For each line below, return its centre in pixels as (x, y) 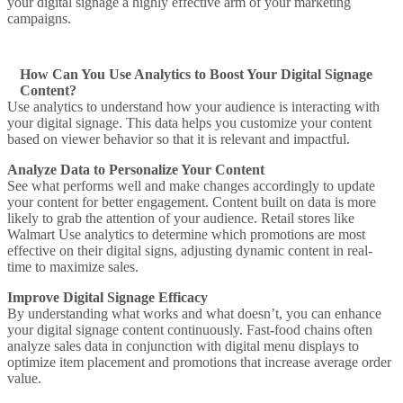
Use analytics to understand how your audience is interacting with (193, 106)
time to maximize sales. (73, 266)
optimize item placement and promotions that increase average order (199, 362)
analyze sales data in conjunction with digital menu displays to (183, 345)
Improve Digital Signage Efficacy (107, 297)
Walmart (31, 234)
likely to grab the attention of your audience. (134, 218)
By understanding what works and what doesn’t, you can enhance (194, 313)
